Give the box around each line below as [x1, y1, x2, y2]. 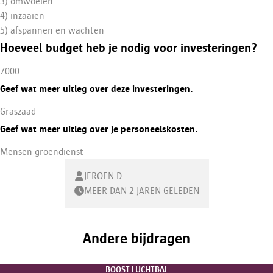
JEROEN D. [83, 171, 124, 182]
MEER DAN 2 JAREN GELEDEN [83, 185, 199, 196]
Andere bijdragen [83, 230, 190, 246]
